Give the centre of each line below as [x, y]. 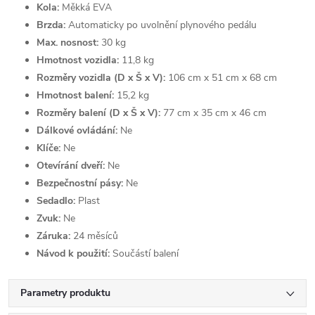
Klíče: [49, 148]
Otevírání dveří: [71, 165]
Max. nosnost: [67, 42]
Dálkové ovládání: [77, 130]
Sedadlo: [56, 200]
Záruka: [53, 236]
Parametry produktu [65, 292]
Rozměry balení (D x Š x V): [98, 112]
